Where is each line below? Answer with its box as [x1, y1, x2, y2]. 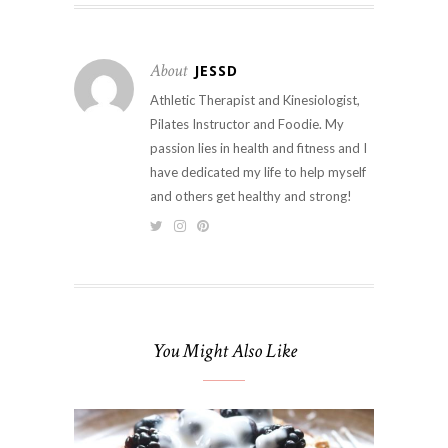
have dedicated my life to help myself [150, 163, 366, 180]
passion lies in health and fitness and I [150, 139, 367, 156]
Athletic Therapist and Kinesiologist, [150, 91, 360, 108]
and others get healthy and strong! [150, 187, 352, 204]
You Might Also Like [151, 337, 297, 364]
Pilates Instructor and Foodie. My [150, 115, 344, 132]
